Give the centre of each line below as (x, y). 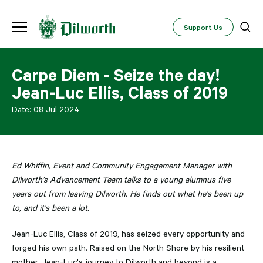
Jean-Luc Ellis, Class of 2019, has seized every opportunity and (128, 234)
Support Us (203, 27)
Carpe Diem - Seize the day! (116, 75)
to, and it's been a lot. (50, 208)
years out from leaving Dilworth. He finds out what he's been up (127, 194)
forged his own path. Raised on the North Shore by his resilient (128, 248)
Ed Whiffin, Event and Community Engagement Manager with (122, 166)
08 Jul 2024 (56, 109)
